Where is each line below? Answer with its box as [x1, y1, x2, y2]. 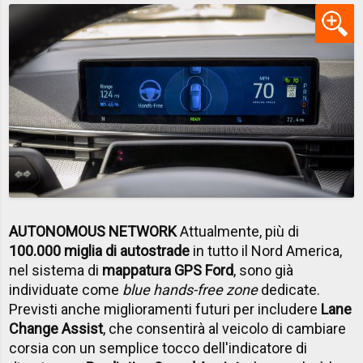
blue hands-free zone [122, 281, 258, 299]
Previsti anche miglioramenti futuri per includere [9, 301, 322, 318]
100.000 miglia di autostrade [9, 242, 190, 260]
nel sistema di [9, 262, 103, 280]
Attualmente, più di [177, 223, 300, 241]
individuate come [9, 281, 123, 299]
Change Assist [9, 320, 104, 338]
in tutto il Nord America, [190, 242, 343, 260]
